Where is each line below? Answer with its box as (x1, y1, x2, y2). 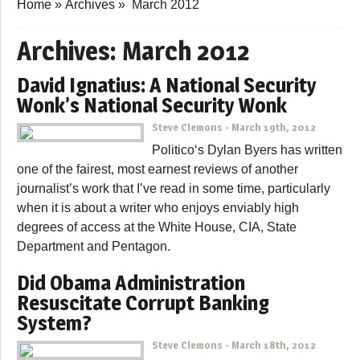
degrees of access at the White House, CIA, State (17, 219, 297, 234)
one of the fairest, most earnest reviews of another (17, 162, 298, 176)
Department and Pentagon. (17, 239, 170, 253)
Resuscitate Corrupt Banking (17, 289, 269, 315)
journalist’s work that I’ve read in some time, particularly (17, 181, 330, 195)
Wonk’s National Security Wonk (17, 92, 287, 117)
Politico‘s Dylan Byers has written (152, 142, 342, 157)
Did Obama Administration (17, 269, 245, 295)
